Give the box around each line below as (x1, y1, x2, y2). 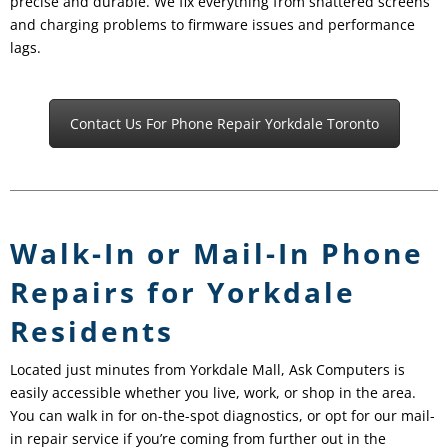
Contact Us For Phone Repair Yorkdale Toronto (69, 114, 379, 134)
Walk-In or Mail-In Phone (10, 234, 424, 273)
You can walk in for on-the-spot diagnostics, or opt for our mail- (10, 406, 435, 426)
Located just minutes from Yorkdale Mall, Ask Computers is (10, 360, 405, 380)
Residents (10, 312, 174, 351)
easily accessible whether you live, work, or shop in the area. (10, 383, 416, 403)
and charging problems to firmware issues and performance (10, 15, 415, 35)
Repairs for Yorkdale (10, 273, 356, 312)
